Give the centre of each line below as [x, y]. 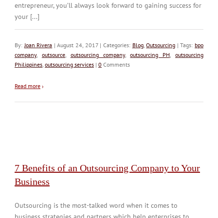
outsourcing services [69, 64]
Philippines [28, 64]
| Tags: [185, 45]
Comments [116, 64]
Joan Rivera [38, 45]
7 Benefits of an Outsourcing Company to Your [107, 168]
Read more [27, 86]
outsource [53, 54]
